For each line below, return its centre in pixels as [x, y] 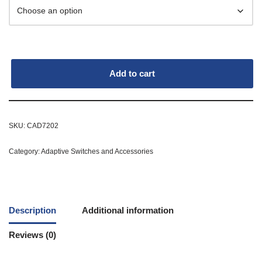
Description [32, 211]
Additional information [128, 211]
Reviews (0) [32, 235]
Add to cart [132, 73]
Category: [25, 151]
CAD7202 [43, 125]
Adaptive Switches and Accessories [97, 151]
